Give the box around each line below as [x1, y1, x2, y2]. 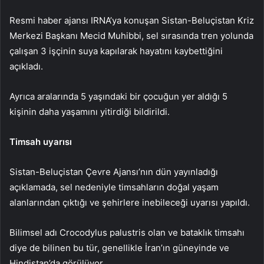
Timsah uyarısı [9, 136, 72, 148]
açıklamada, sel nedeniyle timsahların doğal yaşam [9, 181, 219, 193]
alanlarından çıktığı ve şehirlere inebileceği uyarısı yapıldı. [9, 197, 250, 209]
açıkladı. [9, 61, 43, 72]
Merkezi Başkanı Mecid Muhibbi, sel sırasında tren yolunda [9, 30, 253, 42]
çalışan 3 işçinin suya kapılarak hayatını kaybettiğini [9, 45, 223, 57]
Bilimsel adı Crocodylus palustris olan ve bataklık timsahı [9, 227, 245, 239]
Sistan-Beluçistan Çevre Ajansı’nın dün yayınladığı [9, 166, 218, 178]
